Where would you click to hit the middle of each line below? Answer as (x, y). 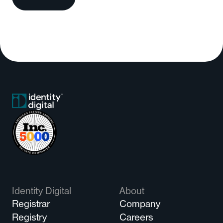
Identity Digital (42, 193)
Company (140, 206)
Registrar (31, 206)
